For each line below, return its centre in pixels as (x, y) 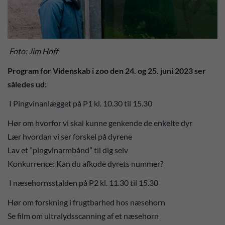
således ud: (27, 84)
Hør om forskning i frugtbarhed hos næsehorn (86, 202)
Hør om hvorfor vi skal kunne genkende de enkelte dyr (100, 123)
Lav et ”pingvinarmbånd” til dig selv (68, 150)
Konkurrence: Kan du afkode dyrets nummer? (85, 163)
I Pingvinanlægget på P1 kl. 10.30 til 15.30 (80, 103)
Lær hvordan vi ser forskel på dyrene (70, 136)
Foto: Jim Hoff (33, 51)
